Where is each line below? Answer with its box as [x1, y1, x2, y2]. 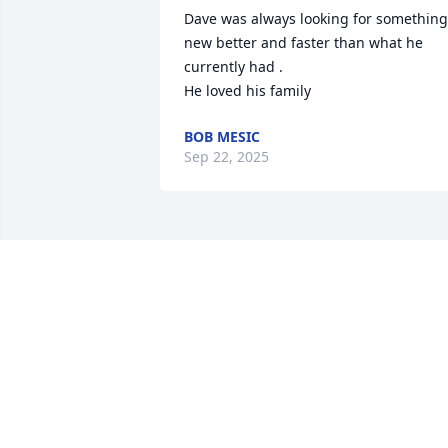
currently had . [184, 57, 283, 77]
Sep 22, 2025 [184, 147, 269, 167]
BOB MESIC [184, 127, 260, 147]
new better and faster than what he [184, 33, 423, 53]
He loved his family [184, 81, 311, 101]
